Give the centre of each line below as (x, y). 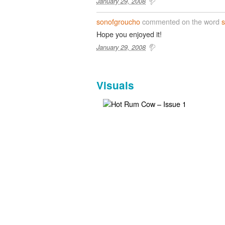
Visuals (115, 85)
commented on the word (181, 21)
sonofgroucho (118, 21)
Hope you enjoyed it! (129, 34)
